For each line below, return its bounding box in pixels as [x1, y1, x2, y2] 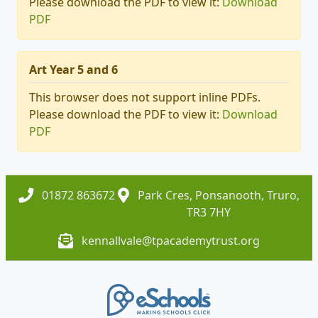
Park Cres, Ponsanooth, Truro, [135, 187, 300, 204]
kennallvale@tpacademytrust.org [82, 233, 260, 249]
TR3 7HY [187, 204, 231, 221]
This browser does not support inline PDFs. [29, 89, 261, 106]
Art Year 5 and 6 [29, 62, 118, 78]
